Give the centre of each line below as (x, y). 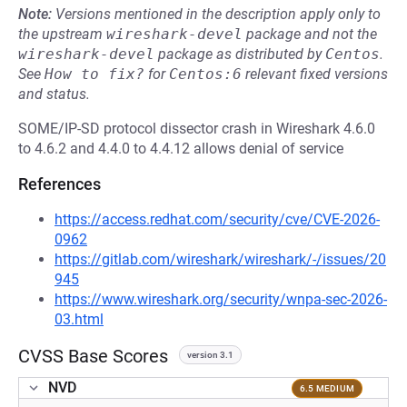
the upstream (62, 34)
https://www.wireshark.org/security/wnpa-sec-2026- (221, 299)
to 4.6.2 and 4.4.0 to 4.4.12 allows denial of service (181, 149)
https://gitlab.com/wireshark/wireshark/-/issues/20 (220, 259)
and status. (54, 94)
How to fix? (94, 74)
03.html (79, 319)
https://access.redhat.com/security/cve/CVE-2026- (217, 219)
